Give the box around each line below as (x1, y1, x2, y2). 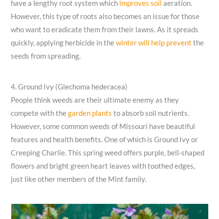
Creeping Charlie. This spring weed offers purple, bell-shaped (11, 149, 205, 157)
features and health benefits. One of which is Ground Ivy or (11, 135, 198, 144)
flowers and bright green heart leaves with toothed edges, (11, 162, 196, 171)
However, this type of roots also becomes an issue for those (11, 12, 200, 21)
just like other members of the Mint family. (11, 175, 147, 184)
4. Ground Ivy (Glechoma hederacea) (11, 83, 128, 91)
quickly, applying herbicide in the (11, 38, 116, 47)
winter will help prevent (116, 38, 192, 47)
